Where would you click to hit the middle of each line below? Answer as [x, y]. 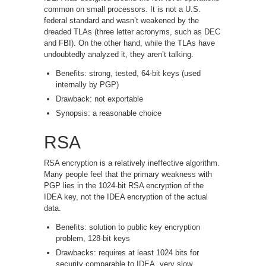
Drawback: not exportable [99, 99]
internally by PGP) [87, 84]
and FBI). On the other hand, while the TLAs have [129, 43]
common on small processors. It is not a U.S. [122, 9]
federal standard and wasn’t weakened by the [121, 20]
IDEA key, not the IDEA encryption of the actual [126, 197]
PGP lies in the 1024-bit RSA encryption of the [124, 185]
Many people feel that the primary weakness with [128, 174]
